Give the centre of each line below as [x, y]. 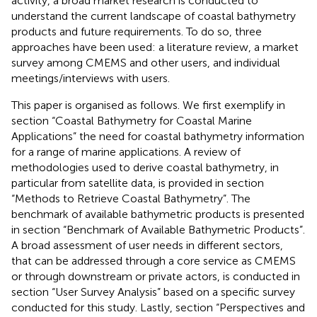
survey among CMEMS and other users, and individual [146, 62]
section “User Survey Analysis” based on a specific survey [153, 292]
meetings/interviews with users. [91, 78]
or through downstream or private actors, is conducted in [156, 276]
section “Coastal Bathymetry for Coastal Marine [132, 120]
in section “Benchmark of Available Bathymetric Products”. [158, 229]
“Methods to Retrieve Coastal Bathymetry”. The [131, 198]
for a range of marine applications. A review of [126, 151]
